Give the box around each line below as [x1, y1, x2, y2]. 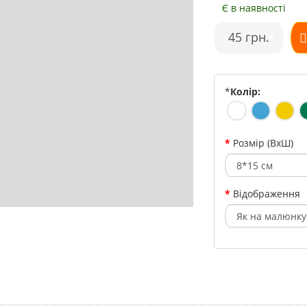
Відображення [233, 187, 301, 200]
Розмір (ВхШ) [233, 136, 294, 149]
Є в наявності [222, 1, 286, 14]
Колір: [230, 85, 261, 98]
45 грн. [228, 29, 270, 45]
